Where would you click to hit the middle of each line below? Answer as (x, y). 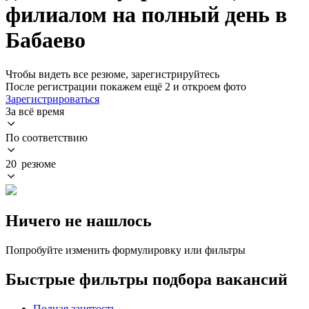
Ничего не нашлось (79, 220)
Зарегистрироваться (52, 99)
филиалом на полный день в (146, 15)
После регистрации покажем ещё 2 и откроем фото (126, 86)
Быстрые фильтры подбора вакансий (147, 279)
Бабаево (46, 40)
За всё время (35, 111)
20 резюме (31, 163)
